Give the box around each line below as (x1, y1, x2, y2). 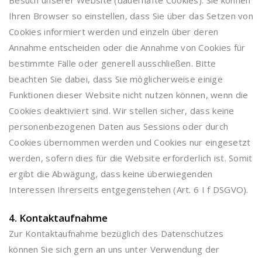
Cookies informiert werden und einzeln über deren (9, 26, 219, 37)
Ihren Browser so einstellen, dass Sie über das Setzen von (9, 10, 253, 22)
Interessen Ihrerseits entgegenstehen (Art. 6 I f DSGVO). (9, 184, 249, 195)
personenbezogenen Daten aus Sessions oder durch (9, 120, 229, 132)
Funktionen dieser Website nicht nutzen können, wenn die (9, 89, 249, 101)
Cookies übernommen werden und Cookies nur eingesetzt (9, 136, 251, 148)
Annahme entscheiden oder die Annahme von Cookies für (9, 42, 246, 53)
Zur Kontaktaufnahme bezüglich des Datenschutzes (9, 227, 224, 239)
